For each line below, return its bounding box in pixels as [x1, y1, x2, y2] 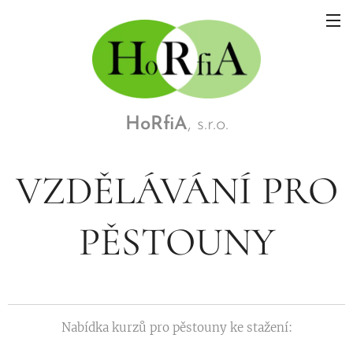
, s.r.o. [187, 114, 229, 134]
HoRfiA [124, 114, 188, 134]
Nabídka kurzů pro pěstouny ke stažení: [61, 319, 292, 335]
